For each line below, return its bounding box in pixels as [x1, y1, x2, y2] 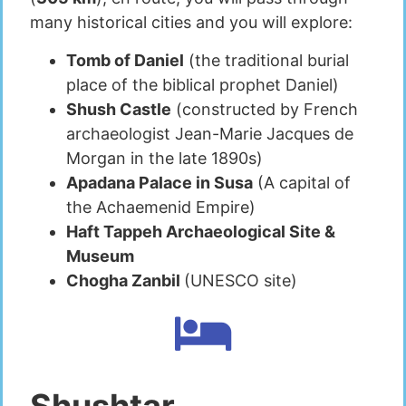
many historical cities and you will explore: [30, 13, 353, 33]
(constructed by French [171, 99, 358, 119]
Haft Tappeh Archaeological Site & [66, 221, 335, 241]
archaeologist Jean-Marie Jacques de [66, 123, 353, 143]
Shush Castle [66, 99, 171, 119]
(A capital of [253, 172, 351, 192]
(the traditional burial [184, 50, 349, 70]
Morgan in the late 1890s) [66, 148, 263, 168]
